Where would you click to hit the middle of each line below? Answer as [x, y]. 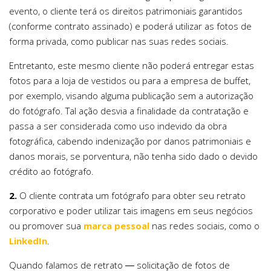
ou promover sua [46, 225]
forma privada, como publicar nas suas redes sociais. [119, 41]
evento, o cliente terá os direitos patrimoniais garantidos [126, 11]
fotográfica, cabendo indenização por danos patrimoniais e [130, 141]
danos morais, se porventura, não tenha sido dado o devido [133, 156]
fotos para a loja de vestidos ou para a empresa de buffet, [130, 80]
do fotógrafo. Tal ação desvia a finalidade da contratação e [129, 110]
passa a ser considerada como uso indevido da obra [118, 126]
